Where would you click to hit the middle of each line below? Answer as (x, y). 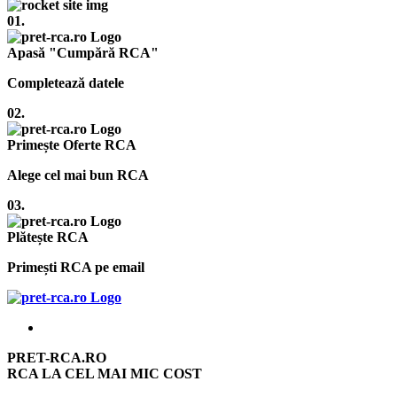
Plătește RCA (48, 237)
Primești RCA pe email (76, 267)
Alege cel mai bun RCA (78, 175)
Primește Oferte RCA (72, 144)
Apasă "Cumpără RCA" (83, 52)
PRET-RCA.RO (57, 357)
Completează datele (66, 82)
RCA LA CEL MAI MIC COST (105, 373)
